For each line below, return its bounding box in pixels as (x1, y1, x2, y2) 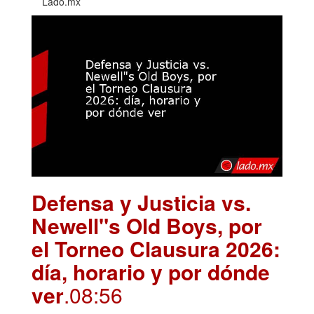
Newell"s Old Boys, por (32, 210, 262, 241)
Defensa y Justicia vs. (32, 187, 251, 218)
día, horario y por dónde (32, 257, 270, 287)
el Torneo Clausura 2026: (32, 233, 280, 264)
